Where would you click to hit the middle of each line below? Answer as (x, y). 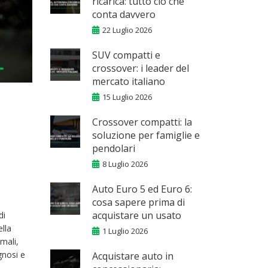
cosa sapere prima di (138, 202)
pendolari (113, 148)
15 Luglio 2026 (127, 97)
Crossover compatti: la (142, 122)
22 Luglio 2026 (127, 30)
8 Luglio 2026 (125, 164)
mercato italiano (128, 81)
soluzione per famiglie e (146, 135)
